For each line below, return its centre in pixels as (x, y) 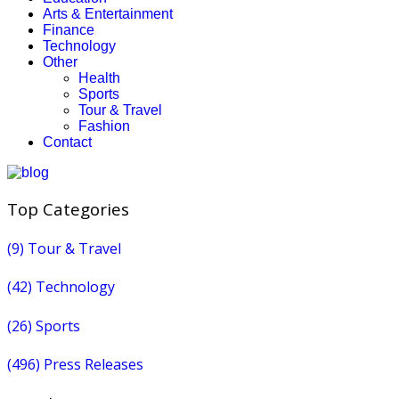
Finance (69, 30)
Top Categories (68, 208)
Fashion (104, 126)
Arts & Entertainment (108, 14)
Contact (67, 142)
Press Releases (92, 364)
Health (99, 78)
